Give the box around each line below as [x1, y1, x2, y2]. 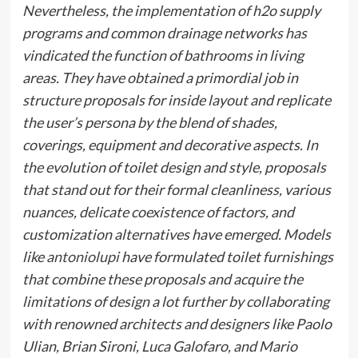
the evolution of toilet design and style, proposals [22, 157, 326, 176]
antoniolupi [43, 247, 119, 265]
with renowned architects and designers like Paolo [22, 314, 332, 332]
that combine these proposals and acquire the [22, 269, 303, 288]
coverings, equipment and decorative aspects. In [22, 135, 318, 153]
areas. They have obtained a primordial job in [22, 68, 298, 86]
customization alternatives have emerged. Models [22, 225, 331, 243]
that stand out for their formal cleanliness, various [22, 180, 331, 198]
